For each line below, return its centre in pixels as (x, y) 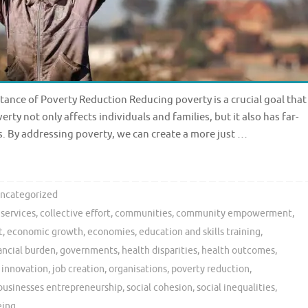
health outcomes (238, 250)
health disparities (159, 250)
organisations (138, 269)
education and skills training (200, 232)
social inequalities (236, 287)
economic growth (45, 232)
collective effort (76, 213)
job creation (78, 269)
